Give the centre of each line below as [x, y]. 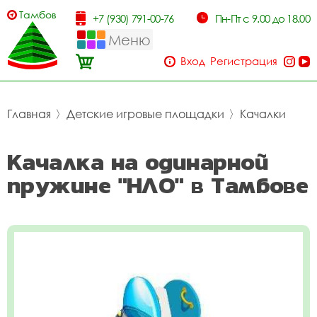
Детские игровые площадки [145, 114]
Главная [29, 114]
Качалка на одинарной [138, 162]
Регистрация [244, 61]
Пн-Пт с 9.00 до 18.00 [262, 18]
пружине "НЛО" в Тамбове [158, 185]
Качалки [263, 114]
